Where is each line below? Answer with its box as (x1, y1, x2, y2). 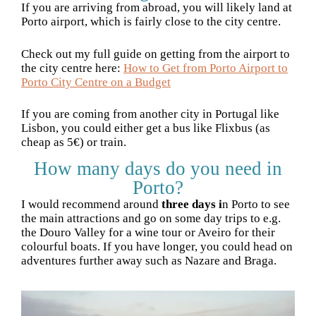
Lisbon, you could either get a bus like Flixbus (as (21, 121, 270, 135)
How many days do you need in (34, 157, 282, 179)
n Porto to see (222, 197, 290, 211)
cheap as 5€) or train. (21, 135, 129, 150)
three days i (162, 197, 222, 211)
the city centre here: (21, 61, 123, 75)
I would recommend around (21, 197, 162, 211)
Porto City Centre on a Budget (21, 75, 171, 89)
